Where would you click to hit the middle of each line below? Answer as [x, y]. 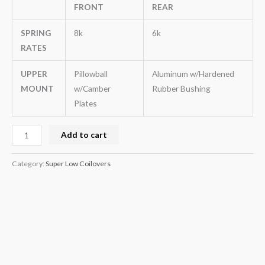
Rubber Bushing [181, 88]
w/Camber [92, 88]
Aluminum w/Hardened [193, 73]
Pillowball [91, 73]
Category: [29, 164]
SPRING [35, 33]
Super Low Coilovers [78, 164]
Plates [85, 103]
